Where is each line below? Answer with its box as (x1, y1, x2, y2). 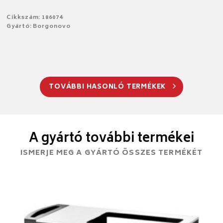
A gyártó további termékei (28, 127, 194, 150)
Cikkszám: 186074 (6, 12, 63, 22)
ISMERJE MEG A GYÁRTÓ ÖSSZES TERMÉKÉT (20, 146, 203, 159)
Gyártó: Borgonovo (6, 21, 71, 31)
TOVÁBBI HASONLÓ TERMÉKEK (49, 81, 168, 93)
